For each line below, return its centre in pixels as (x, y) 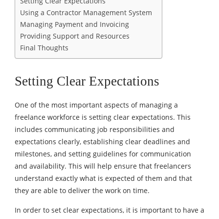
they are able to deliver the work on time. (82, 190)
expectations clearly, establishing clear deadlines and (102, 141)
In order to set (39, 210)
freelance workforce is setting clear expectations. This (103, 117)
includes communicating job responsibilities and (95, 129)
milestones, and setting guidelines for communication (103, 153)
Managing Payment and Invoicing (75, 24)
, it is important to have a (164, 210)
